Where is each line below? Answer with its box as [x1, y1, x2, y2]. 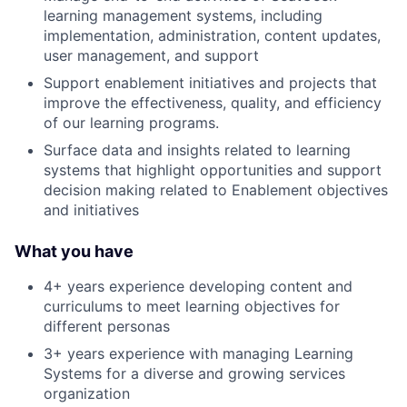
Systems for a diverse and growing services [44, 363, 345, 382]
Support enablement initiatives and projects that [44, 73, 377, 92]
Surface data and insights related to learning [44, 140, 351, 159]
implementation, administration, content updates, [44, 25, 381, 45]
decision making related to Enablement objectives [44, 180, 388, 199]
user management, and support [44, 45, 259, 65]
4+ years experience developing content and [44, 276, 352, 295]
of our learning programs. [44, 113, 219, 132]
